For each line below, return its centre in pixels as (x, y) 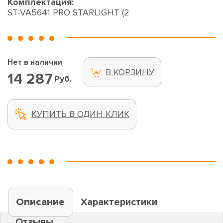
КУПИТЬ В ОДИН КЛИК (80, 114)
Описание (41, 202)
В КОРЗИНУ (130, 72)
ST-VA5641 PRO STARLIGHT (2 (68, 13)
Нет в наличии (35, 62)
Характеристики (119, 202)
